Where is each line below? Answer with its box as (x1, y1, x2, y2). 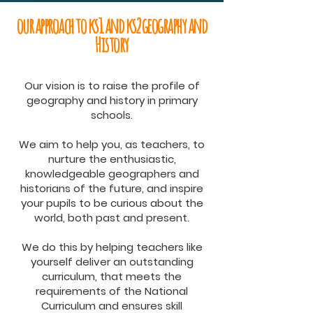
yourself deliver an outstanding (30, 254, 194, 269)
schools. (91, 107, 133, 122)
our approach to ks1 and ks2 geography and (16, 12, 208, 38)
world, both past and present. (34, 210, 189, 225)
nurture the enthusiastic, (48, 151, 176, 166)
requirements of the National (36, 283, 188, 298)
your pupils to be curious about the (20, 195, 203, 210)
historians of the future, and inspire (20, 180, 203, 196)
